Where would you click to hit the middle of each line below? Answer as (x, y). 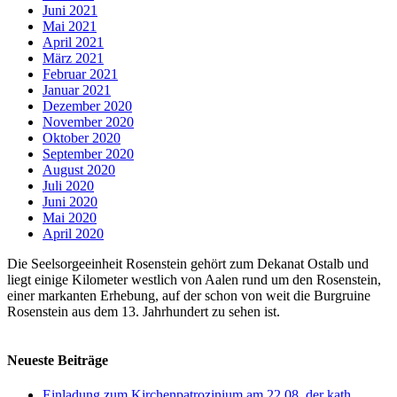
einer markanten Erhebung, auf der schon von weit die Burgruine (189, 295)
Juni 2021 (70, 10)
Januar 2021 (77, 90)
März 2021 (73, 58)
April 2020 (73, 233)
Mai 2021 (70, 26)
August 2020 (79, 169)
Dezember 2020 (87, 105)
